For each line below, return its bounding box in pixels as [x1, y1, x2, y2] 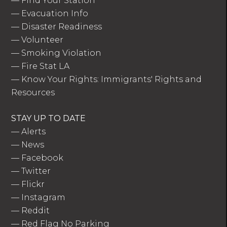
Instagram [21, 193, 66, 202]
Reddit [21, 206, 50, 215]
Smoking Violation [21, 48, 102, 58]
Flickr [21, 179, 45, 189]
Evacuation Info [21, 9, 89, 18]
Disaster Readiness [21, 22, 102, 31]
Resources [11, 88, 55, 97]
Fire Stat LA [21, 61, 70, 71]
